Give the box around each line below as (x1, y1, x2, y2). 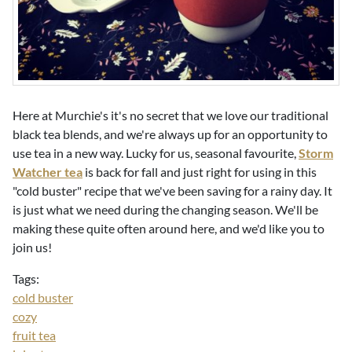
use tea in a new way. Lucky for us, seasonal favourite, (13, 145, 296, 160)
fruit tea (13, 328, 56, 343)
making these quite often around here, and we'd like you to (13, 221, 324, 236)
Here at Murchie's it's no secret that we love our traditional (13, 108, 328, 123)
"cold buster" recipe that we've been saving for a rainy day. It (13, 183, 332, 198)
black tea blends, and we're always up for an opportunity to (13, 126, 328, 141)
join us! (13, 240, 52, 255)
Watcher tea (13, 164, 82, 179)
